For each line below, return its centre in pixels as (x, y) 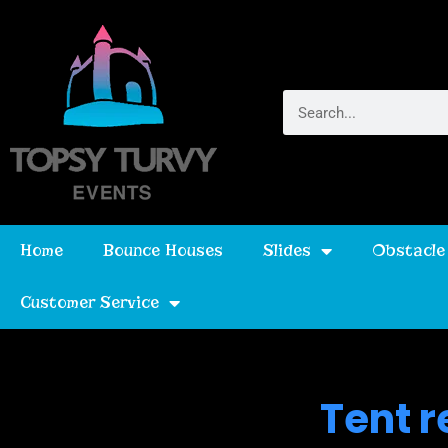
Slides (287, 250)
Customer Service (89, 302)
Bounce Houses (163, 250)
